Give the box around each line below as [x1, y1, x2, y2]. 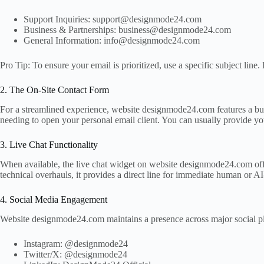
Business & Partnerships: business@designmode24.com [24, 25, 231, 35]
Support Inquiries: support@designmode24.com [24, 14, 202, 25]
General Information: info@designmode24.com [24, 35, 200, 46]
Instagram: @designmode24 [24, 238, 128, 249]
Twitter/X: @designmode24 [24, 249, 127, 259]
